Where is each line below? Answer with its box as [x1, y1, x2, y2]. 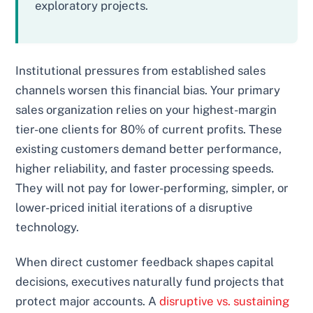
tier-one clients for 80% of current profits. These [15, 122, 283, 136]
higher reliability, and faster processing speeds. [15, 161, 275, 175]
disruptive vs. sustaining [159, 293, 290, 308]
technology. [15, 219, 80, 234]
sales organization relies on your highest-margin [15, 102, 277, 117]
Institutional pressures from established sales [15, 63, 266, 78]
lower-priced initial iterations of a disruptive [15, 200, 254, 214]
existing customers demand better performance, [15, 141, 282, 156]
